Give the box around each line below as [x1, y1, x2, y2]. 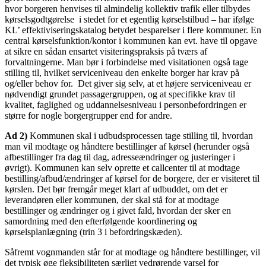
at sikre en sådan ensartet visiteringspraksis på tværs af [5, 46, 207, 56]
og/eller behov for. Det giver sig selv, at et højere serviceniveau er [5, 78, 251, 88]
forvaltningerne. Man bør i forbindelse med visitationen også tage [5, 56, 248, 67]
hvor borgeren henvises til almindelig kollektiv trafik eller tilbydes [5, 3, 250, 14]
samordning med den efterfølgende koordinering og [5, 216, 197, 226]
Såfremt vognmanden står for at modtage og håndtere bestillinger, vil [5, 246, 260, 257]
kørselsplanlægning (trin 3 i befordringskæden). [5, 226, 182, 237]
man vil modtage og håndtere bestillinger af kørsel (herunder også [5, 141, 249, 151]
